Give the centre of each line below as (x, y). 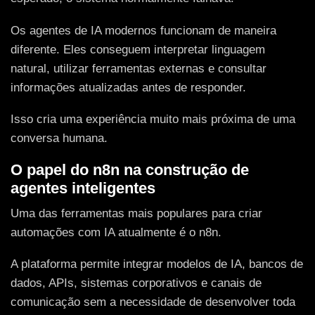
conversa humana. (59, 139)
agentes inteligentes (83, 188)
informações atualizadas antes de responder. (128, 87)
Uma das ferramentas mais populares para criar (136, 213)
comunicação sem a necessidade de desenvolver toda (153, 302)
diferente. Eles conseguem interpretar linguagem (138, 49)
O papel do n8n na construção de (130, 169)
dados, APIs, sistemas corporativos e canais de (136, 283)
